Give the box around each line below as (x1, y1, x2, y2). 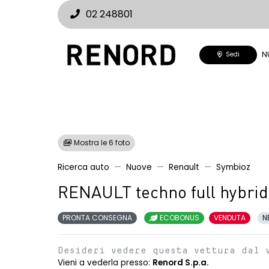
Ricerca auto (58, 162, 109, 173)
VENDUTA (214, 213, 246, 223)
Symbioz (216, 162, 250, 173)
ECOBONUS (158, 213, 199, 223)
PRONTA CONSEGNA (62, 213, 132, 223)
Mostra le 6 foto (72, 138, 130, 148)
